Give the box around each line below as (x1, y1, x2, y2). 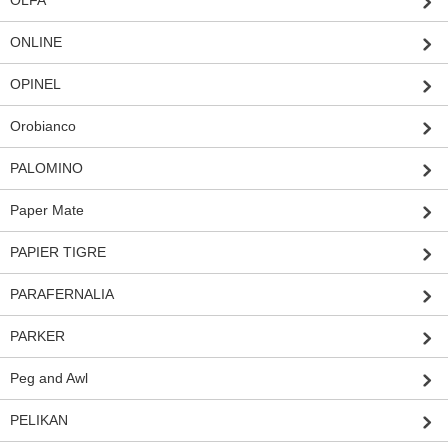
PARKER (10, 327, 65, 344)
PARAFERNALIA (10, 285, 114, 302)
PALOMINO (10, 159, 83, 176)
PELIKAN (10, 411, 68, 428)
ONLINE (10, 33, 62, 50)
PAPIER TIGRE (10, 243, 106, 260)
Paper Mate (10, 201, 84, 218)
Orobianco (10, 117, 76, 134)
